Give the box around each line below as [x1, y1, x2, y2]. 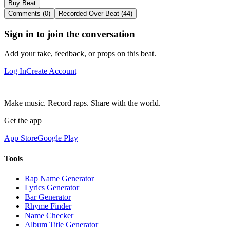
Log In [4, 67, 26, 76]
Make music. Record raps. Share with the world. [4, 99, 161, 108]
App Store [4, 133, 37, 143]
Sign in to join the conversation [4, 28, 135, 40]
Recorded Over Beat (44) [59, 9, 132, 17]
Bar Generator [25, 192, 71, 201]
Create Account [26, 67, 76, 76]
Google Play [37, 133, 78, 143]
